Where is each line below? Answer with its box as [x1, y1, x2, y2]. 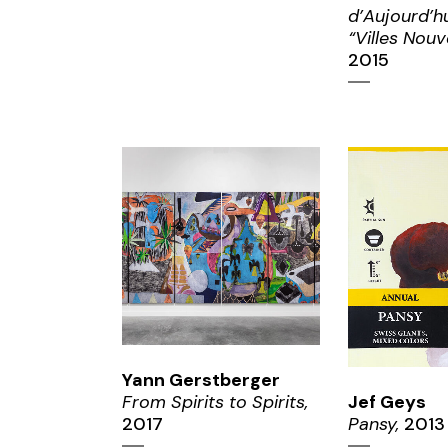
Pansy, [347, 412, 399, 437]
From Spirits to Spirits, [122, 390, 308, 415]
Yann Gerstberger [122, 368, 280, 393]
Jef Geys [347, 390, 426, 415]
